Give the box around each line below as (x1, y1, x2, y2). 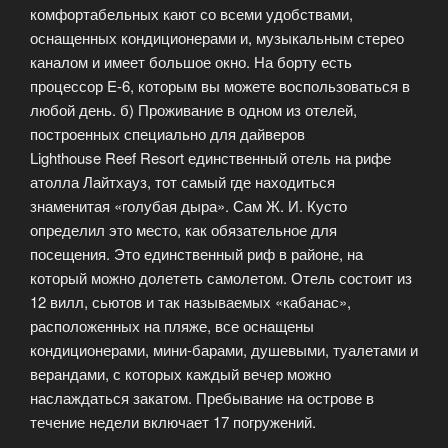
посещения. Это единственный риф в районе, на (30, 243, 363, 265)
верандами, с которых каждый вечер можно (30, 363, 331, 385)
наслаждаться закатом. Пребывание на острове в (30, 387, 374, 409)
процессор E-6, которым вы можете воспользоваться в (30, 75, 410, 97)
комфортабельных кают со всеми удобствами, (30, 3, 353, 25)
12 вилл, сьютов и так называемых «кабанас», (30, 291, 351, 313)
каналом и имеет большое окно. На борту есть (30, 51, 352, 73)
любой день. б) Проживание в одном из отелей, (30, 99, 357, 121)
